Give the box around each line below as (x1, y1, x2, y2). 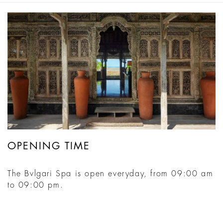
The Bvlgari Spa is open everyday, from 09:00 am (7, 170, 214, 178)
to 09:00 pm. (7, 181, 64, 190)
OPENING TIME (7, 141, 90, 152)
